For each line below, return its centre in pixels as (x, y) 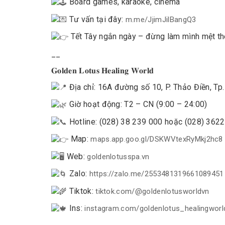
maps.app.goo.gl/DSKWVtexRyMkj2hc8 (157, 139)
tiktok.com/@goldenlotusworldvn (152, 191)
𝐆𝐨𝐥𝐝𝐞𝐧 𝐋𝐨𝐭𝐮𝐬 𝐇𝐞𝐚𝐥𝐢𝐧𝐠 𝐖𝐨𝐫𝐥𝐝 (103, 70)
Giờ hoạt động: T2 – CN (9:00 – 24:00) (137, 104)
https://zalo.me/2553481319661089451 (156, 174)
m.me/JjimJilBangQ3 (161, 19)
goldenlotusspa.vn (118, 156)
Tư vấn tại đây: (96, 19)
